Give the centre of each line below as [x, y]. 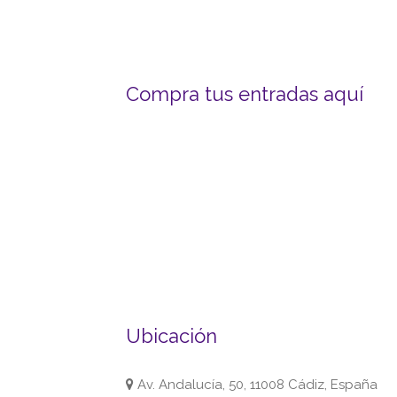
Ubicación [171, 335]
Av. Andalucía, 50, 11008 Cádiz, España [256, 384]
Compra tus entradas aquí [245, 93]
